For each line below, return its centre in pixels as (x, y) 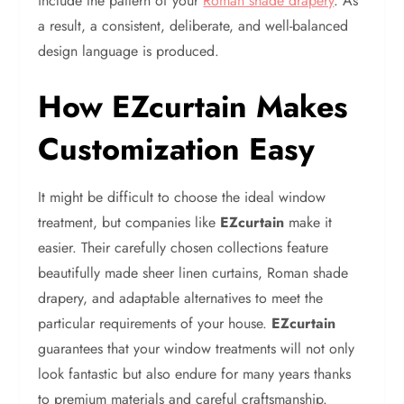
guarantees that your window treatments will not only (197, 349)
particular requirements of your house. (155, 323)
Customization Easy (177, 149)
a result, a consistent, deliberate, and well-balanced (193, 26)
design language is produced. (129, 51)
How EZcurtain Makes (193, 107)
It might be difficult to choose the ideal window (182, 197)
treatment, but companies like (129, 222)
